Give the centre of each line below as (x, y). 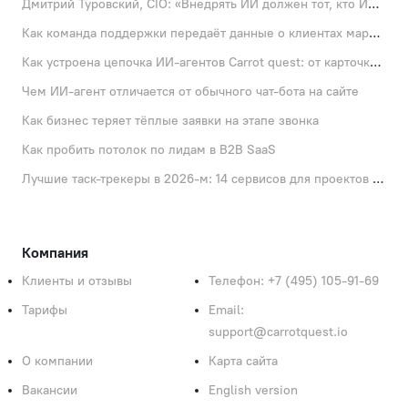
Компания (55, 253)
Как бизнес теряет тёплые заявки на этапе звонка (170, 121)
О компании (57, 362)
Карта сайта (243, 362)
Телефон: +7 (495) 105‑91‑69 (294, 281)
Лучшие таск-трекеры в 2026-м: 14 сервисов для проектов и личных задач (378, 179)
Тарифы (45, 311)
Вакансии (50, 391)
